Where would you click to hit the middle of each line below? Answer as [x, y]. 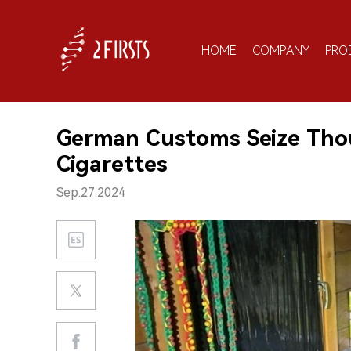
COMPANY [281, 50]
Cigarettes [112, 164]
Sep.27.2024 [91, 192]
